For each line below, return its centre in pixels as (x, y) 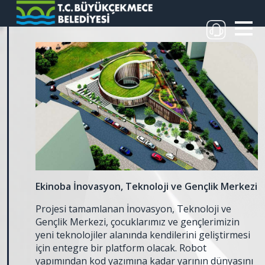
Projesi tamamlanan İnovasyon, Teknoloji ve (133, 209)
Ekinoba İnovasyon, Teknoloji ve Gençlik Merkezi (146, 186)
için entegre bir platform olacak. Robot (121, 248)
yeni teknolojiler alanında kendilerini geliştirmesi (143, 235)
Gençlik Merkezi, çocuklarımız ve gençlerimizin (138, 222)
